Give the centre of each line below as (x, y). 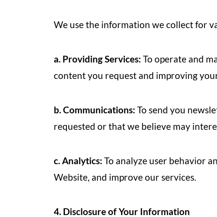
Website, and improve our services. (125, 177)
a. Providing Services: (97, 59)
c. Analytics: (78, 161)
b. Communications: (94, 110)
